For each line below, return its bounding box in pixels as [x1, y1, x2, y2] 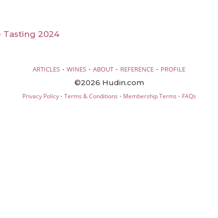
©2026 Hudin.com [74, 77, 144, 87]
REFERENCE [120, 64, 154, 73]
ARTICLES [33, 64, 60, 73]
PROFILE [161, 64, 185, 73]
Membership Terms [123, 91, 177, 100]
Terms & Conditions [64, 91, 118, 100]
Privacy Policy [22, 91, 59, 100]
